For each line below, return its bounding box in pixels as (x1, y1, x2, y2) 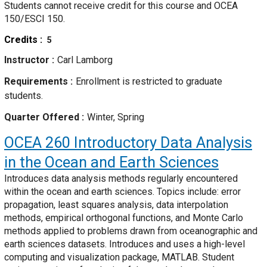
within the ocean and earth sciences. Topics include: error (4, 186, 241, 198)
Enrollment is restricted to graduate (76, 76, 222, 88)
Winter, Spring (87, 111, 144, 123)
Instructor (4, 54, 52, 66)
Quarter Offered (4, 111, 82, 123)
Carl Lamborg (57, 54, 113, 66)
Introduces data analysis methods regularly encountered (4, 173, 238, 185)
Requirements (4, 76, 70, 88)
